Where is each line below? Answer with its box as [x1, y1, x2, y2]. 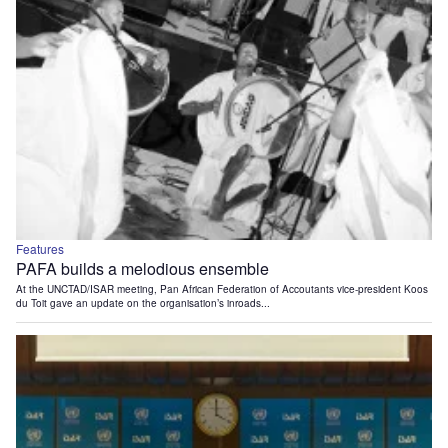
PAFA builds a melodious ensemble [16, 257, 269, 281]
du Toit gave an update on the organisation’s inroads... [16, 296, 270, 311]
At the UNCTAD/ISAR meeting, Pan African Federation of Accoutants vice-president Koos [16, 282, 428, 297]
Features [16, 240, 64, 258]
